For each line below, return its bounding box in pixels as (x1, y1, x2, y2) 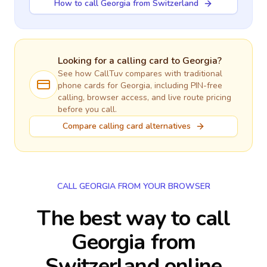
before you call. (58, 104, 117, 115)
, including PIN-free (150, 80, 222, 91)
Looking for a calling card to (58, 54, 182, 67)
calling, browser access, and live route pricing (58, 92, 231, 103)
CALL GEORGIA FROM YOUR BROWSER (57, 181, 210, 192)
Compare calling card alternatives (62, 120, 191, 132)
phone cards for (58, 80, 120, 91)
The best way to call (36, 204, 230, 233)
